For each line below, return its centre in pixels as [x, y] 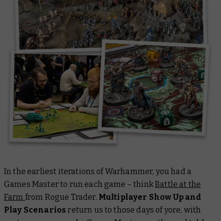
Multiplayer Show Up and [150, 197]
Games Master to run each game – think [80, 184]
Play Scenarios [35, 210]
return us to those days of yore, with [134, 210]
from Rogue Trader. [62, 197]
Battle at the [178, 184]
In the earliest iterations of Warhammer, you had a [98, 172]
